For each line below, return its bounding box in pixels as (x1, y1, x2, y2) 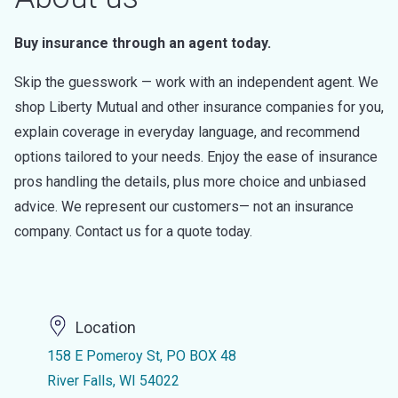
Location (75, 318, 136, 338)
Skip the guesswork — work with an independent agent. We (14, 74, 378, 91)
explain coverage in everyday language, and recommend (14, 123, 360, 140)
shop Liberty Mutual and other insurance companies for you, (14, 99, 384, 115)
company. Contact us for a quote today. (14, 223, 252, 240)
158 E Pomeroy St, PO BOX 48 (46, 347, 236, 364)
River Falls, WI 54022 (46, 372, 179, 389)
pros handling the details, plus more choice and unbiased (14, 173, 366, 190)
